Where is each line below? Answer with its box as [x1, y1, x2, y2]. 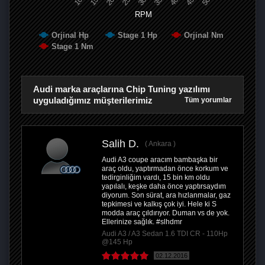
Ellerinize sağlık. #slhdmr [102, 218, 182, 227]
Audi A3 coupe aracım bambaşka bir [102, 156, 218, 164]
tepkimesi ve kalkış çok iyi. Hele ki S [102, 200, 216, 209]
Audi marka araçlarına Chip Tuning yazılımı [33, 84, 210, 95]
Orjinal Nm [184, 31, 224, 40]
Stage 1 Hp [118, 31, 157, 40]
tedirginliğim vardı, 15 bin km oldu [102, 173, 210, 182]
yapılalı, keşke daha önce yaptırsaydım [102, 182, 226, 191]
